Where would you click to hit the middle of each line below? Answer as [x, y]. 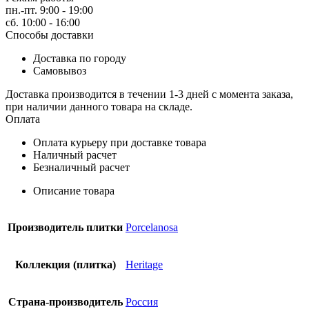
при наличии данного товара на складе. [99, 106]
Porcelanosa [152, 227]
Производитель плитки [65, 227]
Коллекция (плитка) [65, 264]
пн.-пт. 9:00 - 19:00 [49, 10]
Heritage [144, 264]
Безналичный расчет [81, 167]
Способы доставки [50, 34]
